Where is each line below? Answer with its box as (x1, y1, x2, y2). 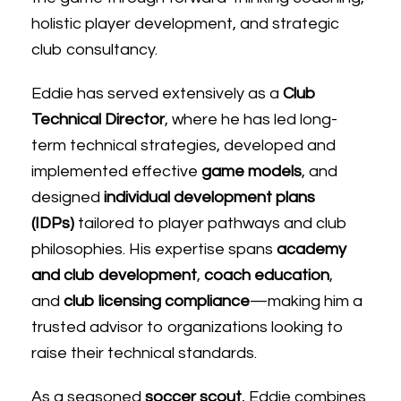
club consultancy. (31, 41, 158, 58)
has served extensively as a (73, 85, 283, 102)
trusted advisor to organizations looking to (31, 319, 344, 336)
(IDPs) (31, 215, 74, 232)
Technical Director (31, 111, 165, 128)
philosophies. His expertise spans (31, 241, 277, 258)
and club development (31, 267, 197, 284)
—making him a (250, 293, 363, 310)
